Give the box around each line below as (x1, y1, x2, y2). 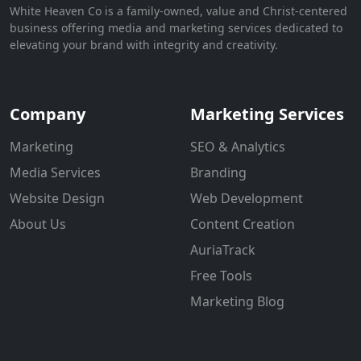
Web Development (190, 189, 303, 207)
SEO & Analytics (190, 137, 285, 156)
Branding (190, 163, 247, 181)
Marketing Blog (190, 292, 284, 310)
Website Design (10, 189, 105, 207)
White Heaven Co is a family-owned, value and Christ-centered (10, 2, 347, 19)
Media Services (10, 163, 101, 181)
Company (10, 102, 85, 125)
